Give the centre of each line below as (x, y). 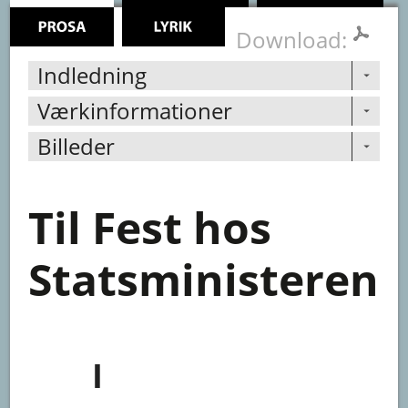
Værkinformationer (135, 110)
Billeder (76, 146)
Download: (291, 39)
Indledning (92, 75)
